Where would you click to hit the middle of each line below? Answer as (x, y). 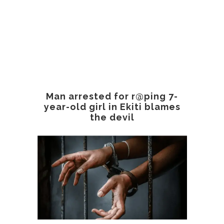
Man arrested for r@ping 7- (112, 96)
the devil (112, 117)
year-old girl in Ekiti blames (112, 107)
